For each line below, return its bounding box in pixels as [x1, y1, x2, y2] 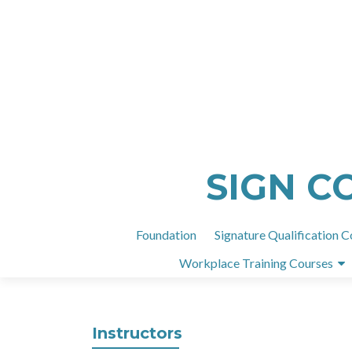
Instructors [92, 324, 182, 343]
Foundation [136, 227, 196, 242]
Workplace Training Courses [179, 255, 333, 270]
